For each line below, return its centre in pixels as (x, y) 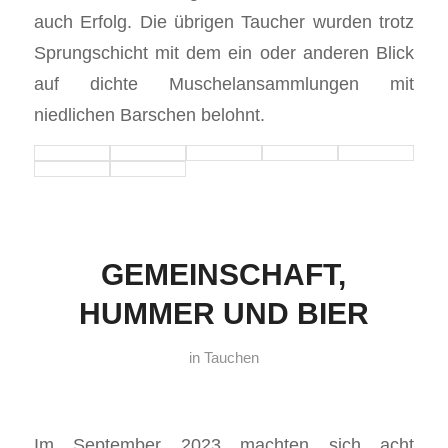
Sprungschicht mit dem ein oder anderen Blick (224, 52)
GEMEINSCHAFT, (224, 275)
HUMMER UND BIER (223, 314)
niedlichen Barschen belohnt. (149, 114)
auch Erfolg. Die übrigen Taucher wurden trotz (224, 21)
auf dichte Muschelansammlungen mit (224, 83)
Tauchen (231, 358)
